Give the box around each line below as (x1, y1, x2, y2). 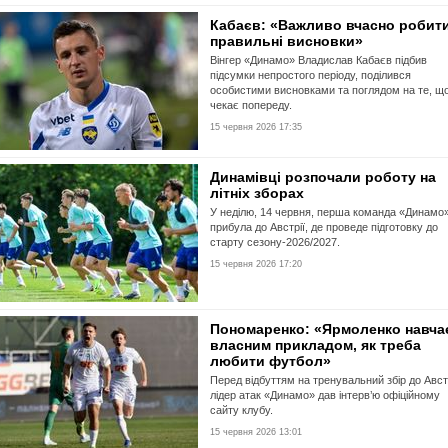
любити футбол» (210, 353, 331, 369)
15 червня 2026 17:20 (210, 259, 302, 269)
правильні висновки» (210, 33, 363, 49)
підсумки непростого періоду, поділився (210, 69, 411, 81)
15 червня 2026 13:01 (210, 427, 302, 437)
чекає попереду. (210, 99, 292, 111)
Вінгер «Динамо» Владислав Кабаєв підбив (210, 54, 427, 66)
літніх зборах (210, 185, 304, 201)
